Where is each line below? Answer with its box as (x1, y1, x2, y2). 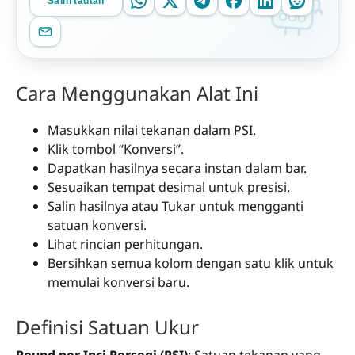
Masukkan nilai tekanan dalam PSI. (48, 121, 256, 139)
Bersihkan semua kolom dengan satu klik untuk (48, 254, 334, 273)
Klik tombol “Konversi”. (48, 140, 184, 158)
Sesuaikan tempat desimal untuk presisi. (48, 178, 290, 197)
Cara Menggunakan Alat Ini (16, 80, 258, 107)
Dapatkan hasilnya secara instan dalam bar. (48, 159, 307, 177)
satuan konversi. (48, 216, 147, 235)
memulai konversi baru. (48, 273, 189, 292)
